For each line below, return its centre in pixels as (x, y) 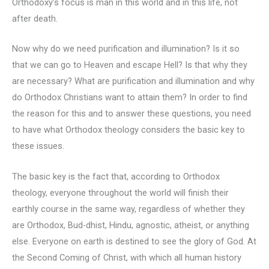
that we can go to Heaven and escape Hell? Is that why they (130, 65)
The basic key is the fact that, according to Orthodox (116, 176)
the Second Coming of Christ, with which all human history (127, 257)
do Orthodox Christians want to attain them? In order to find (130, 98)
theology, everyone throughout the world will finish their (120, 192)
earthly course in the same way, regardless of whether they (128, 209)
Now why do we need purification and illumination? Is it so (126, 49)
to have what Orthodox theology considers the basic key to (128, 130)
